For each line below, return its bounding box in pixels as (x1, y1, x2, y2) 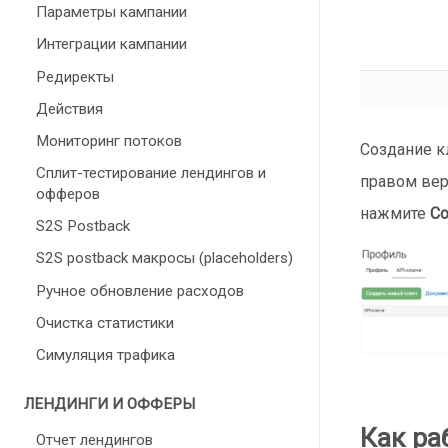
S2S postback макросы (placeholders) (36, 249, 293, 268)
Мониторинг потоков (36, 131, 182, 150)
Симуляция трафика (36, 346, 175, 364)
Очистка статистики (36, 313, 174, 332)
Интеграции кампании (36, 35, 187, 54)
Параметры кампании (36, 3, 187, 22)
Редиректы (36, 67, 114, 86)
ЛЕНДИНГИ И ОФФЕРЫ (24, 395, 195, 414)
